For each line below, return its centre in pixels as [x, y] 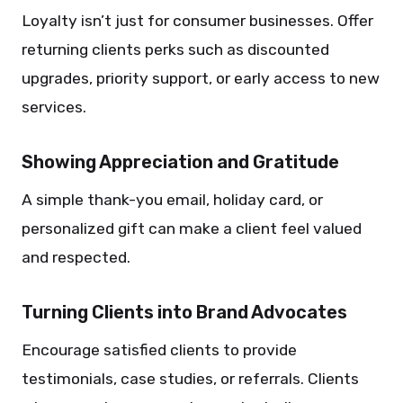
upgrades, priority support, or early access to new [201, 78]
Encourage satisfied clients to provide [159, 350]
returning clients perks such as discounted [175, 49]
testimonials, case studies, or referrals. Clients [190, 379]
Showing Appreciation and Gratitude [180, 162]
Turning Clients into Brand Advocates [184, 312]
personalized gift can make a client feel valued [192, 228]
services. [54, 107]
